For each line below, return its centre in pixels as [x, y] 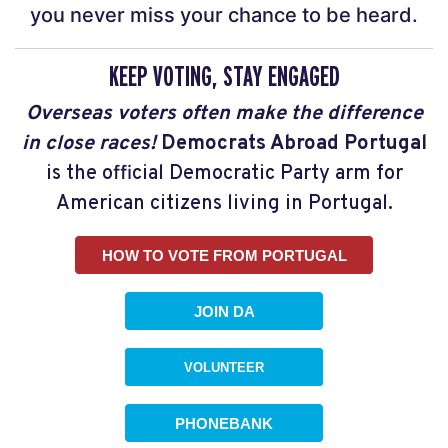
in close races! [91, 144]
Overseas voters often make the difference [224, 114]
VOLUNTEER [224, 367]
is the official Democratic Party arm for [224, 174]
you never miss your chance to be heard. [224, 14]
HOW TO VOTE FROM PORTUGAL [224, 255]
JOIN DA [224, 311]
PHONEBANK [224, 423]
